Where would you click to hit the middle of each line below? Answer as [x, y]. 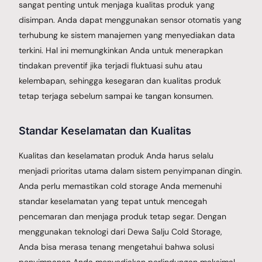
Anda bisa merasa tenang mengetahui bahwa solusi [117, 247]
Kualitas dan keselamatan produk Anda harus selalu [116, 155]
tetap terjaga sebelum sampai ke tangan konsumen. [116, 96]
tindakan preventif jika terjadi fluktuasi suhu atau [111, 65]
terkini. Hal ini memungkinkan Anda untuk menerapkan [121, 50]
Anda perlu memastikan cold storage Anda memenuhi [120, 186]
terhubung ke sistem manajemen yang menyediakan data [127, 35]
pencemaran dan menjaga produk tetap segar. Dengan [123, 216]
